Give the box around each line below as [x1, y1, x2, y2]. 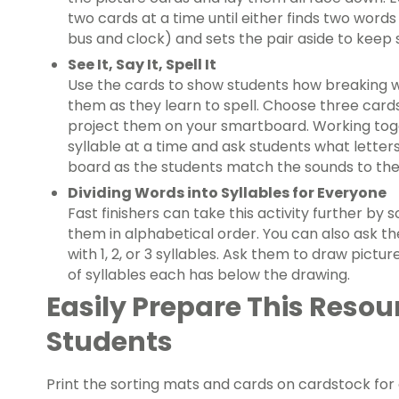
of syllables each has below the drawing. [68, 265, 350, 286]
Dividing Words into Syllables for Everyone [68, 183, 387, 204]
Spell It [166, 54, 216, 76]
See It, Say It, [68, 54, 166, 76]
